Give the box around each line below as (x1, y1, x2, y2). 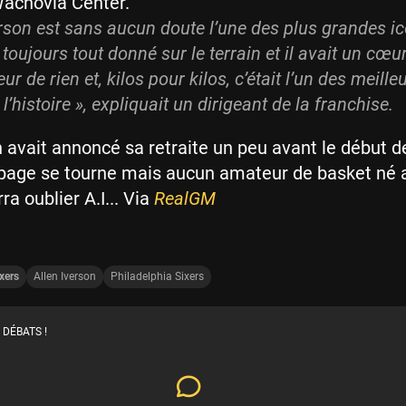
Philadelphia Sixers (111, 270, 204, 284)
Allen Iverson (34, 270, 96, 284)
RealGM (154, 188, 216, 210)
